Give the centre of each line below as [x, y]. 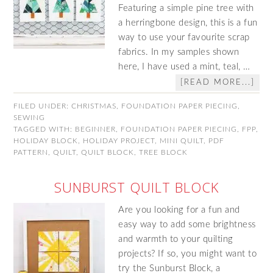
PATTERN [31, 152]
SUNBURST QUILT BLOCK [136, 187]
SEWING [30, 118]
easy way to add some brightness [187, 225]
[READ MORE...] [217, 83]
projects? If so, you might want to [188, 254]
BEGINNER [96, 129]
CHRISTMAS [94, 106]
